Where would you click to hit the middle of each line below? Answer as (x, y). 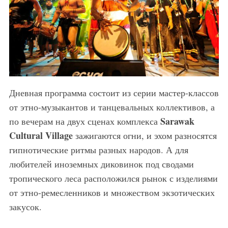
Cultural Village (41, 136)
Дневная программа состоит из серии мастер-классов (114, 93)
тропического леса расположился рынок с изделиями (113, 178)
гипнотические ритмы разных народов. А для (98, 150)
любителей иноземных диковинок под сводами (101, 164)
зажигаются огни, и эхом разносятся (145, 136)
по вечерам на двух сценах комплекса (84, 121)
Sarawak (177, 121)
